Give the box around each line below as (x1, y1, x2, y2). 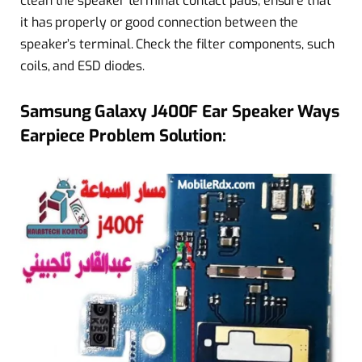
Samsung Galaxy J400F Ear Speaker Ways (20, 99, 340, 123)
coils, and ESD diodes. (20, 57, 145, 75)
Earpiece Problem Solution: (20, 124, 226, 147)
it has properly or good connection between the (20, 14, 299, 32)
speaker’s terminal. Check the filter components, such (20, 36, 335, 53)
